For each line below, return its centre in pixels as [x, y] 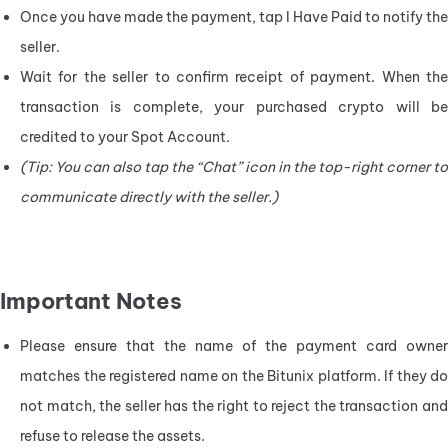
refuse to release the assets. [112, 435]
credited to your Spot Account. [125, 136]
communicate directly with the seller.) [149, 196]
